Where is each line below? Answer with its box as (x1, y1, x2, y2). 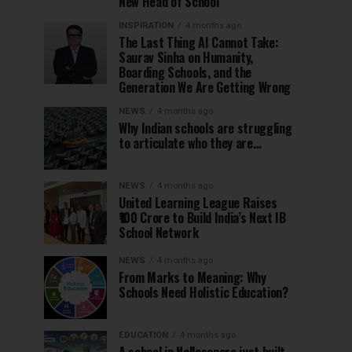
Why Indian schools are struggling (119, 119, 292, 138)
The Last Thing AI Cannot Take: (119, 33, 279, 53)
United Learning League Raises (119, 193, 277, 213)
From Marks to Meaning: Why (119, 268, 266, 288)
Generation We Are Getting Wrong (119, 78, 291, 97)
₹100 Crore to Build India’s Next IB (119, 208, 286, 228)
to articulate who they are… (119, 134, 262, 153)
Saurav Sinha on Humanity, (119, 48, 253, 68)
